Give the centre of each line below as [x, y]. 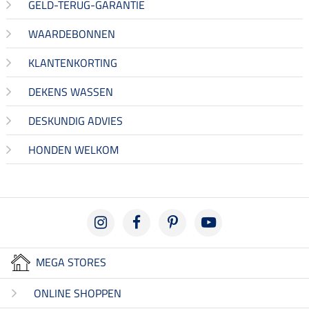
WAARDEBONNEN [72, 34]
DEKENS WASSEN [71, 92]
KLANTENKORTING [73, 63]
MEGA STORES [71, 262]
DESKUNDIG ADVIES [76, 121]
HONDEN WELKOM [73, 150]
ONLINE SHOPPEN [78, 293]
